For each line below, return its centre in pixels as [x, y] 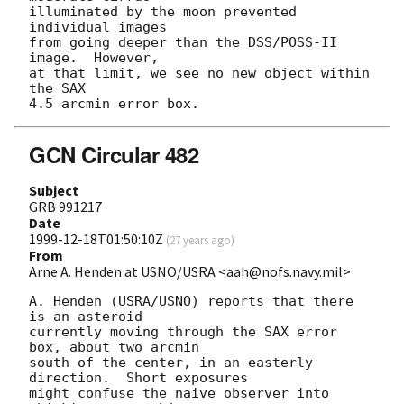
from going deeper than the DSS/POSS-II [183, 42]
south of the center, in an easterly [171, 362]
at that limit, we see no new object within [199, 73]
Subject [54, 190]
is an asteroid [86, 316]
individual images [98, 27]
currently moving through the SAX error [183, 331]
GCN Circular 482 [114, 154]
